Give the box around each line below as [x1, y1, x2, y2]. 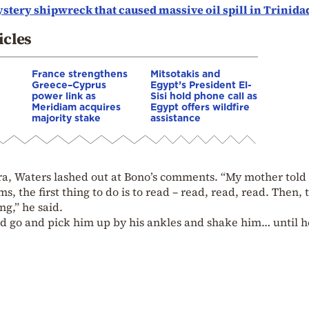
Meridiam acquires [32, 101, 121, 112]
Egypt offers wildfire [150, 101, 250, 112]
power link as [32, 90, 96, 101]
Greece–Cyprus [32, 79, 106, 90]
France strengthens [32, 68, 128, 79]
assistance [150, 112, 201, 123]
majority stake [32, 112, 101, 123]
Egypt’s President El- [150, 79, 252, 90]
